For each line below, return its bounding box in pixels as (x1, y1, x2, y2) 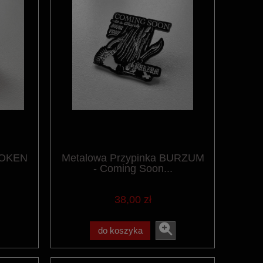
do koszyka (97, 225, 143, 235)
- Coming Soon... (93, 163, 173, 175)
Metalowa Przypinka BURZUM (61, 152, 204, 164)
